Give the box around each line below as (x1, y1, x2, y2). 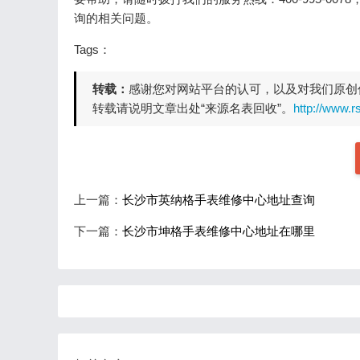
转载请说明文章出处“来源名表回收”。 (92, 101, 293, 115)
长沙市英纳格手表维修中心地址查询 (122, 193, 315, 207)
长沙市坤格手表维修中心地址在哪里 (122, 224, 315, 238)
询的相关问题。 (74, 11, 158, 25)
